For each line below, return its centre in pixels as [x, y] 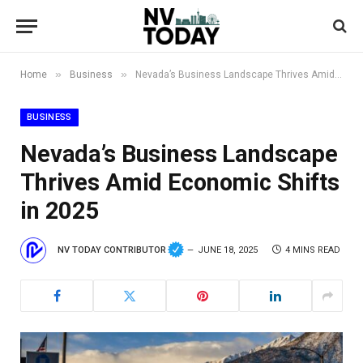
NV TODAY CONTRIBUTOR [112, 250]
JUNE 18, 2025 [228, 250]
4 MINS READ [313, 250]
